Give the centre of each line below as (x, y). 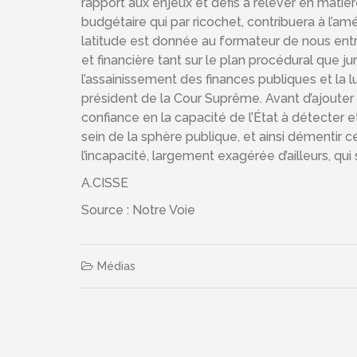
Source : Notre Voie (138, 210)
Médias (116, 266)
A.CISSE (105, 183)
